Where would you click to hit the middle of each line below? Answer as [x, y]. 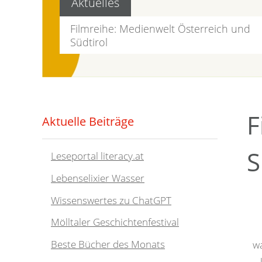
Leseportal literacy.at [97, 156]
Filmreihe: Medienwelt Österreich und [161, 28]
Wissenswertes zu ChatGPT [111, 200]
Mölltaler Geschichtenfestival [115, 222]
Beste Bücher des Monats [108, 244]
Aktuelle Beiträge [88, 121]
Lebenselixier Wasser [98, 178]
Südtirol [89, 42]
